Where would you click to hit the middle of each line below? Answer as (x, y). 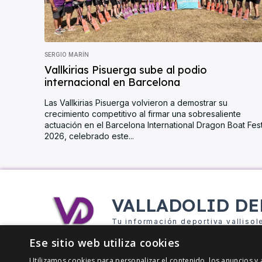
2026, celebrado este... (89, 136)
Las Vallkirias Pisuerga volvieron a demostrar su (136, 103)
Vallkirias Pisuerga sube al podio (126, 70)
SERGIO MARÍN (67, 55)
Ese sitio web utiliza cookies (105, 243)
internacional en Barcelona (112, 82)
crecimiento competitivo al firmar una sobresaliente (143, 114)
